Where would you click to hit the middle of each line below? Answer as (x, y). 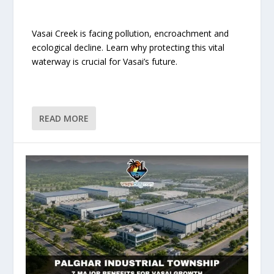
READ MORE (64, 119)
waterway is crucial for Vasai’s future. (105, 61)
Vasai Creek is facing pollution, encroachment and (131, 33)
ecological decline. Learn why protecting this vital (128, 47)
